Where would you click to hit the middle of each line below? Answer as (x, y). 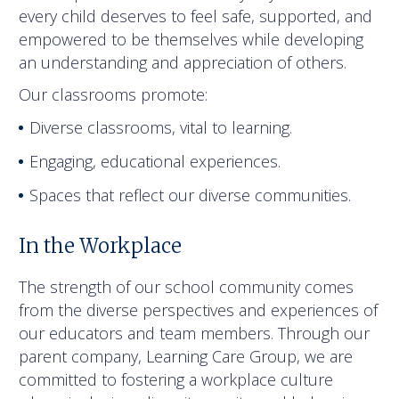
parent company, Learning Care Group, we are (186, 357)
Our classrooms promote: (114, 95)
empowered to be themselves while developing (191, 40)
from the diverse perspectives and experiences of (199, 310)
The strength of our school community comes (187, 287)
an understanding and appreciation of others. (183, 63)
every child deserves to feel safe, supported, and (196, 16)
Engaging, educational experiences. (155, 162)
